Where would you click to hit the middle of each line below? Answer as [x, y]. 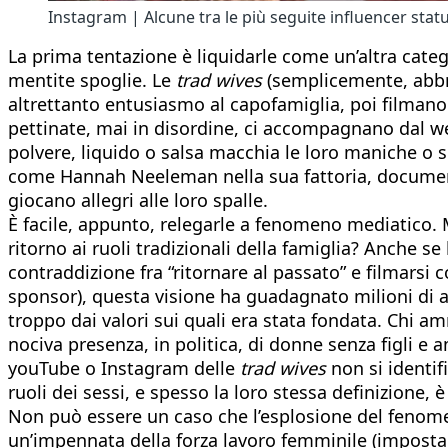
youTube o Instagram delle [124, 367]
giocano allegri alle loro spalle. [138, 199]
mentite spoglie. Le [92, 79]
